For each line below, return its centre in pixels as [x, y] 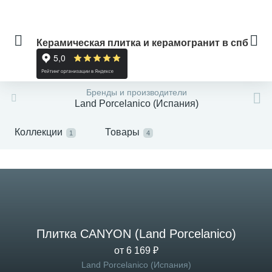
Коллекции [39, 132]
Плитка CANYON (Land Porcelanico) [136, 234]
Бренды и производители [137, 92]
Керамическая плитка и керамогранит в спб [142, 43]
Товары [122, 132]
